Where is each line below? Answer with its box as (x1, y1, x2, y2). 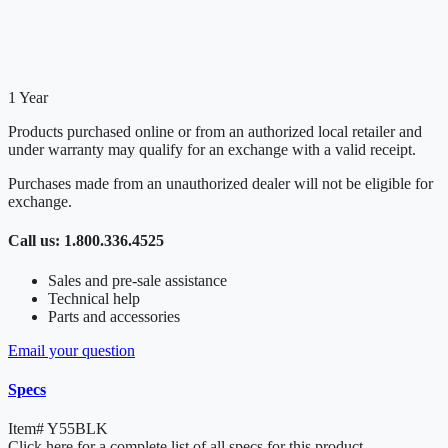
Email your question (8, 341, 135, 359)
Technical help (48, 289, 140, 307)
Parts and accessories (48, 307, 180, 325)
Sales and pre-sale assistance (48, 271, 227, 289)
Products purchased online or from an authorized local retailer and (8, 123, 422, 141)
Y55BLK (47, 420, 108, 438)
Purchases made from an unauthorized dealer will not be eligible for (8, 175, 433, 193)
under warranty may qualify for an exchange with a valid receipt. (8, 141, 416, 159)
